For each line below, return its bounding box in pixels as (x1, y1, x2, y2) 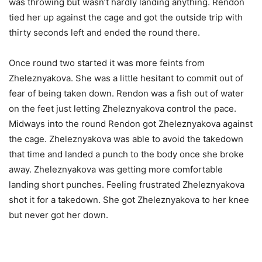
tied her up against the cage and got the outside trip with (9, 11, 243, 23)
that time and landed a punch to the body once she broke (9, 148, 244, 160)
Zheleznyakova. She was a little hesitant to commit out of (9, 72, 243, 84)
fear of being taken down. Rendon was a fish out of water (9, 87, 244, 99)
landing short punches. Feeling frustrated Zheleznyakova (9, 178, 244, 190)
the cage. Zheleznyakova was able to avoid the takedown (9, 133, 243, 144)
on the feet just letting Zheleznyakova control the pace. (9, 102, 236, 114)
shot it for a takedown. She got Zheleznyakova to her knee (9, 194, 249, 205)
